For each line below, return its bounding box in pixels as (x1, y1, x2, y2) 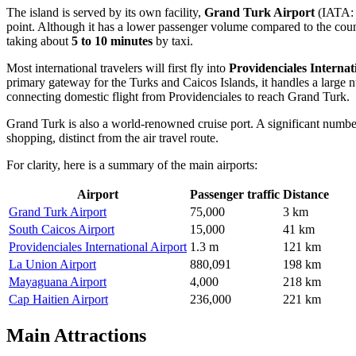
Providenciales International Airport (9, 240, 187, 254)
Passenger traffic (190, 188, 280, 202)
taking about (6, 34, 72, 48)
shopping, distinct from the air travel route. (6, 131, 219, 145)
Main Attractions (6, 324, 146, 346)
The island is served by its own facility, (6, 6, 204, 20)
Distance (283, 188, 329, 202)
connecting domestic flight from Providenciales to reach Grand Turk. (6, 90, 350, 104)
